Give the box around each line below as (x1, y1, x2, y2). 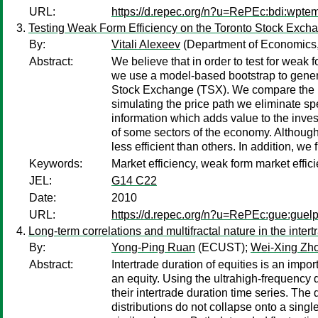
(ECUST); (195, 241, 251, 253)
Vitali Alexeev (111, 38, 180, 50)
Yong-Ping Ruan (111, 241, 195, 253)
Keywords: (29, 158, 82, 170)
